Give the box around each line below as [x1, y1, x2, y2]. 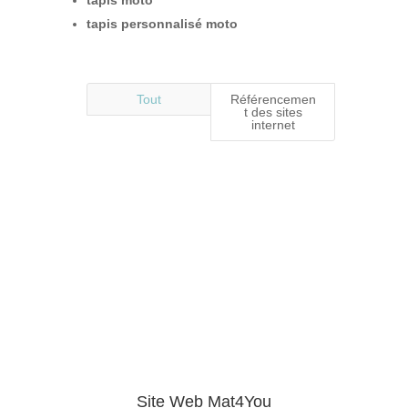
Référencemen [229, 92, 316, 107]
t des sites [243, 105, 302, 120]
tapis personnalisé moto [86, 16, 238, 32]
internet [250, 117, 295, 133]
